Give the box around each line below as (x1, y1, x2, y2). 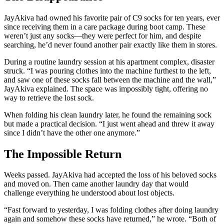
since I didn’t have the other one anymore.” (4, 128, 140, 137)
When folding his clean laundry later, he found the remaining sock (4, 110, 211, 119)
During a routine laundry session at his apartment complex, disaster (4, 57, 214, 66)
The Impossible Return (4, 147, 121, 160)
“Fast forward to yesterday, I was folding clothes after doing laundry (4, 205, 218, 214)
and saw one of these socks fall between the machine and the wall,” (4, 75, 216, 84)
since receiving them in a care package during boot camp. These (4, 22, 205, 31)
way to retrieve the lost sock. (4, 93, 94, 102)
